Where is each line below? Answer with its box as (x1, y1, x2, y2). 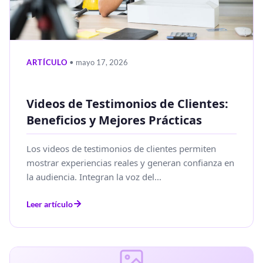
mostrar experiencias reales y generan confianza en (26, 156, 234, 168)
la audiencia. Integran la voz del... (26, 170, 161, 183)
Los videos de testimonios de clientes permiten (26, 142, 216, 154)
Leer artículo (26, 198, 73, 209)
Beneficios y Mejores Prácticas (26, 112, 202, 128)
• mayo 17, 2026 (69, 57, 128, 67)
